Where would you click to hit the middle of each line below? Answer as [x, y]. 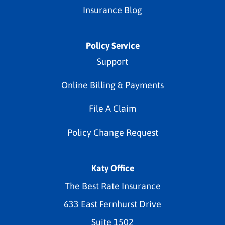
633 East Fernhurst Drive [113, 204]
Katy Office [113, 168]
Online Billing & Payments [113, 85]
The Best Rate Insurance [113, 186]
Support [113, 62]
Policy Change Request [113, 133]
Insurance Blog [113, 10]
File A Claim [113, 109]
